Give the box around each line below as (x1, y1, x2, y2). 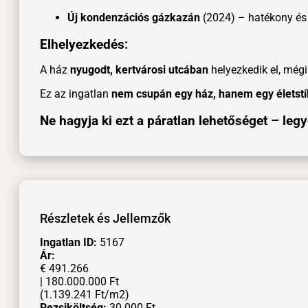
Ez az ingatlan (40, 87, 111, 101)
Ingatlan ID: (40, 235, 97, 249)
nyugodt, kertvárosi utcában (70, 63, 208, 77)
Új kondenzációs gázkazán (67, 11, 200, 25)
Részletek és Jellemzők (40, 210, 170, 225)
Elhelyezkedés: (40, 37, 128, 53)
